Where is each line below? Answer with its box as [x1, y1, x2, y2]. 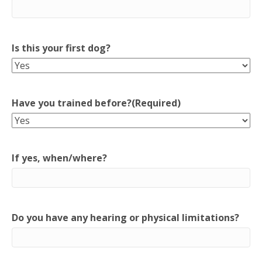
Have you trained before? [12, 96, 132, 109]
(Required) [132, 96, 181, 109]
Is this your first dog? [12, 42, 111, 54]
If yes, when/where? [12, 151, 107, 164]
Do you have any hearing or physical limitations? [12, 211, 239, 224]
